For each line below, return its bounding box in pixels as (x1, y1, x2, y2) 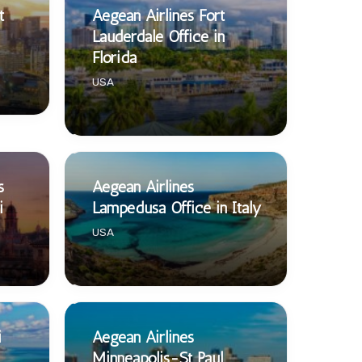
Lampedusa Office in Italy (91, 197, 261, 217)
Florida (91, 47, 137, 67)
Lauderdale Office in (91, 26, 225, 46)
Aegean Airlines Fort (91, 5, 225, 25)
